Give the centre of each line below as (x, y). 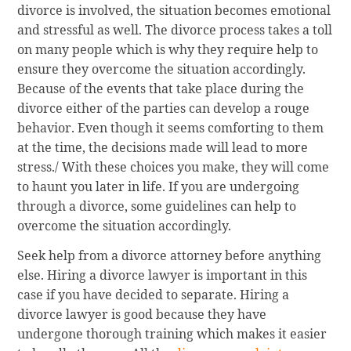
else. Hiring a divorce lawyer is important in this (163, 275)
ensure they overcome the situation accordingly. (162, 69)
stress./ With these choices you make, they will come (174, 167)
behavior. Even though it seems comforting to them (171, 128)
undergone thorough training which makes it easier (172, 333)
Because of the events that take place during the (161, 89)
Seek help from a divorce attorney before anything (170, 255)
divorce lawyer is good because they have (142, 314)
